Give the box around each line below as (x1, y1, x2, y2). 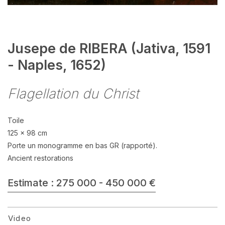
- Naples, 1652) (8, 57, 106, 73)
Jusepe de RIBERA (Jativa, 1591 (8, 40, 210, 57)
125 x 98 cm (8, 129, 47, 137)
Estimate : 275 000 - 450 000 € (8, 177, 156, 189)
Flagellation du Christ (8, 85, 139, 102)
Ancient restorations (8, 154, 73, 162)
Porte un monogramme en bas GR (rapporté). (8, 141, 157, 150)
